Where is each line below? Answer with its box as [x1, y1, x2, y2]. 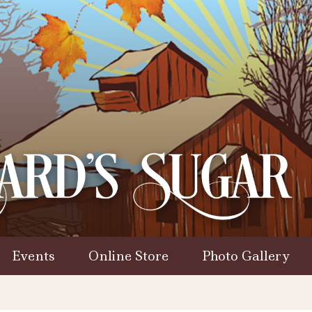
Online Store [88, 247, 169, 265]
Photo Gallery [201, 247, 290, 265]
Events [11, 247, 55, 265]
